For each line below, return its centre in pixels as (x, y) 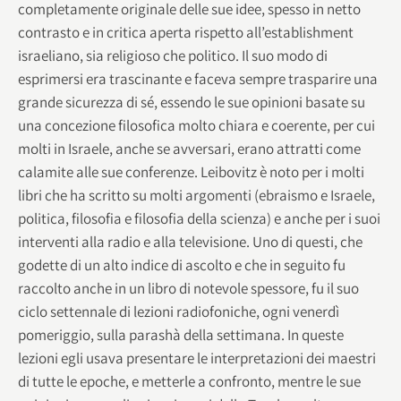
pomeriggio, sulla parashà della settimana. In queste (181, 334)
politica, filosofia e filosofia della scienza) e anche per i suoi (199, 218)
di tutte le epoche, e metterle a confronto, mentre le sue (189, 381)
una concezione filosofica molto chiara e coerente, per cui (196, 125)
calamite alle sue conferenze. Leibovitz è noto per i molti (191, 171)
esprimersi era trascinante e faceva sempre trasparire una (198, 78)
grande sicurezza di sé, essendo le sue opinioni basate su (192, 102)
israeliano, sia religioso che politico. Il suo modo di (173, 55)
